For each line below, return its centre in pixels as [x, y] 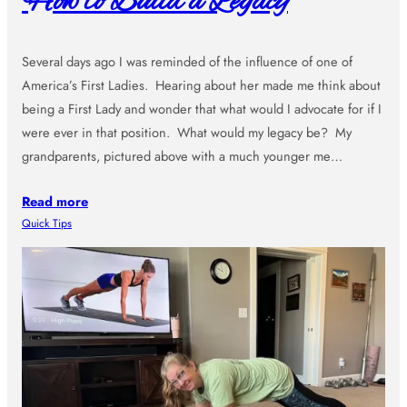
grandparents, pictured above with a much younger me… [182, 156]
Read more [55, 202]
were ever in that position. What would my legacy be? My [187, 133]
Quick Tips [47, 224]
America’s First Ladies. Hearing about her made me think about [201, 85]
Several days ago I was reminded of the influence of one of [187, 62]
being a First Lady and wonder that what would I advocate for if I [202, 109]
